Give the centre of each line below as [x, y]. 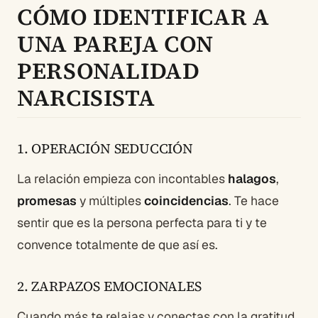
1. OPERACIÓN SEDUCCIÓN [105, 149]
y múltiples [110, 201]
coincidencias [186, 201]
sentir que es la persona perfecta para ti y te [142, 223]
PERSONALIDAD [109, 71]
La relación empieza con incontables [122, 179]
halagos [252, 179]
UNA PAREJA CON [115, 44]
